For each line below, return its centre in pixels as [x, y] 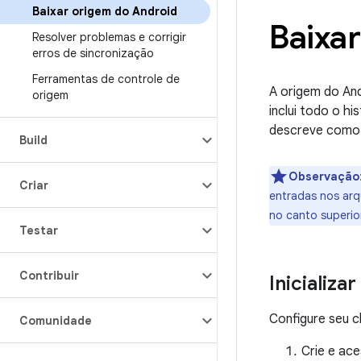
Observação [324, 176]
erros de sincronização [93, 53]
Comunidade [56, 321]
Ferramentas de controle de [106, 79]
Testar [39, 230]
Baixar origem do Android [105, 11]
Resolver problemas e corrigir [109, 37]
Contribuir [49, 276]
